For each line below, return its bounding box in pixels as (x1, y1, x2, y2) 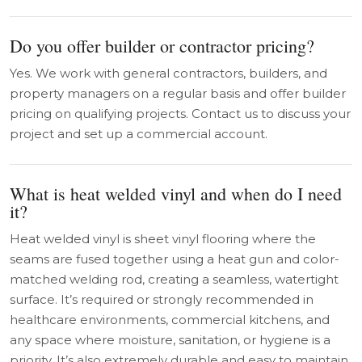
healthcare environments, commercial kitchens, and (10, 312, 330, 327)
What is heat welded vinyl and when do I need (10, 182, 342, 205)
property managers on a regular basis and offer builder (10, 86, 346, 101)
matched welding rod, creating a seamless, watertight (10, 271, 339, 287)
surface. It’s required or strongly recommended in (10, 292, 314, 307)
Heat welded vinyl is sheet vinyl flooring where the (10, 231, 316, 246)
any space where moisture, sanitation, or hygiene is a (10, 332, 330, 347)
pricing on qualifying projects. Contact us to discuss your (10, 106, 351, 121)
